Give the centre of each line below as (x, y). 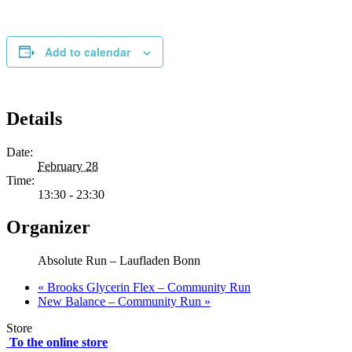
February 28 (68, 166)
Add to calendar (88, 51)
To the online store (57, 343)
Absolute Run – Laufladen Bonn (119, 261)
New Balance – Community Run (121, 302)
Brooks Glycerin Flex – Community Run (147, 288)
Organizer (48, 227)
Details (34, 118)
